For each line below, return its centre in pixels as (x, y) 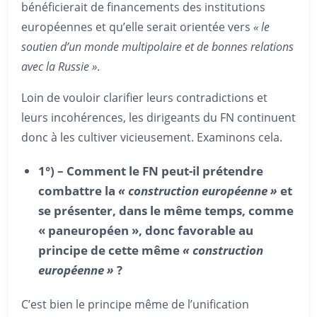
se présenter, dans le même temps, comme (166, 210)
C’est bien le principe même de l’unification (135, 304)
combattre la (78, 190)
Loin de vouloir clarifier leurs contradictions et (144, 97)
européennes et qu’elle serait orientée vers (137, 27)
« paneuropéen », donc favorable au (146, 230)
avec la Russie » (59, 66)
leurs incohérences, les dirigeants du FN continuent (158, 117)
